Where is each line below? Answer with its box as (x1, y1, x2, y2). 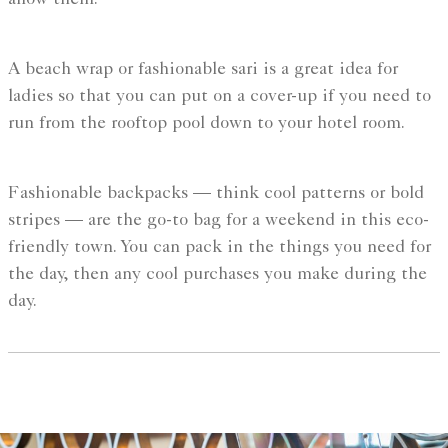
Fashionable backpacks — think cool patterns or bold (8, 185, 424, 204)
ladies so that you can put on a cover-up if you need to (8, 88, 431, 107)
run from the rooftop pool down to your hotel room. (8, 115, 405, 134)
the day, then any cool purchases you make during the (8, 266, 427, 285)
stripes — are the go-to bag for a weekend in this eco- (8, 212, 429, 231)
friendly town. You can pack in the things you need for (8, 239, 431, 258)
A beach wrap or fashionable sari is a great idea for (8, 61, 398, 80)
